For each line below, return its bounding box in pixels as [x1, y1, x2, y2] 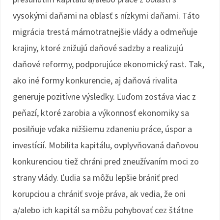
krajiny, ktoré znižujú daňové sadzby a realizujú [13, 42, 183, 54]
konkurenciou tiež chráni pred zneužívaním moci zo [13, 156, 199, 167]
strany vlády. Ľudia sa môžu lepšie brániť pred [13, 172, 178, 183]
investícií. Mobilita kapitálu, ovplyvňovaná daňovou [13, 139, 198, 151]
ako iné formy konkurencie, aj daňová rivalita [13, 75, 177, 86]
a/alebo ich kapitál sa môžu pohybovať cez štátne [13, 204, 193, 216]
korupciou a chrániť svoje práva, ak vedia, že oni [13, 188, 186, 199]
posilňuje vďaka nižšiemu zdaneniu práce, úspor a [13, 123, 192, 135]
